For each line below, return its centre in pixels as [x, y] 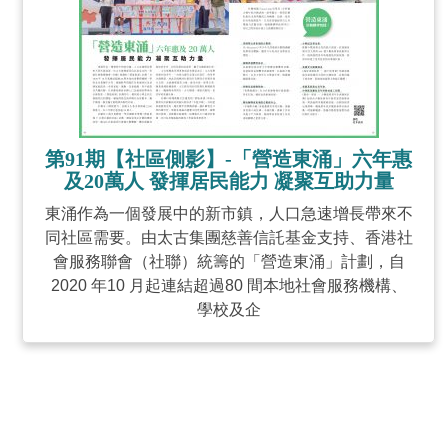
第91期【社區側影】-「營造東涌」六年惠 [229, 159]
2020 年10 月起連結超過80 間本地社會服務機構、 [228, 285]
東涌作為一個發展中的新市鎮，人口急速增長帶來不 [228, 213]
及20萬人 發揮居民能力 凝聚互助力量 [228, 181]
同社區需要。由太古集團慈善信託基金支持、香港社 [228, 237]
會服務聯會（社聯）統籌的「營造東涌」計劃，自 [228, 261]
